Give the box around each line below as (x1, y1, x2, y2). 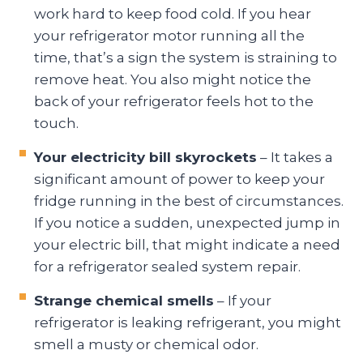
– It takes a (257, 148, 333, 165)
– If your (214, 292, 271, 309)
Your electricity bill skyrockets (34, 148, 257, 165)
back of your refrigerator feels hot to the (34, 92, 314, 109)
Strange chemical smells (34, 292, 214, 309)
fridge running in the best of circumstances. (34, 192, 344, 209)
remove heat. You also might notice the (34, 70, 311, 88)
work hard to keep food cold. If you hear (34, 5, 311, 22)
